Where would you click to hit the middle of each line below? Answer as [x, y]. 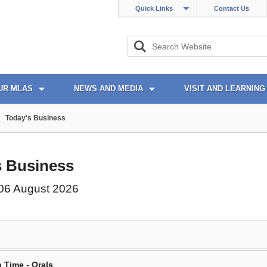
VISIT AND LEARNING [225, 89]
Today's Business [35, 118]
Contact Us [232, 8]
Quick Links [154, 8]
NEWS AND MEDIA [108, 89]
